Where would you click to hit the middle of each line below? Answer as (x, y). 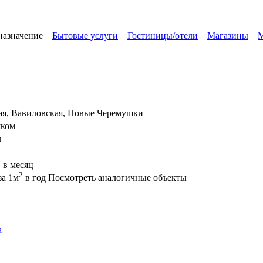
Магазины (228, 35)
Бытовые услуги (85, 35)
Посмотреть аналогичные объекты (117, 177)
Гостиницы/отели (163, 35)
